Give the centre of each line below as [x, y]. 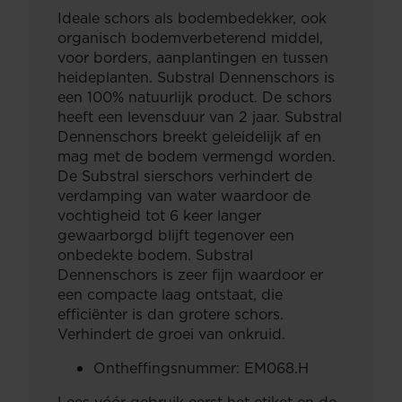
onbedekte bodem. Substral [155, 255]
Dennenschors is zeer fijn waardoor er [190, 275]
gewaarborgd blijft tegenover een [176, 235]
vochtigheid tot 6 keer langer [159, 215]
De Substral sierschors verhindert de [185, 176]
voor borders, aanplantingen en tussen [193, 57]
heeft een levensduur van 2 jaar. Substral [200, 117]
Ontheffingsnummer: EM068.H [201, 368]
